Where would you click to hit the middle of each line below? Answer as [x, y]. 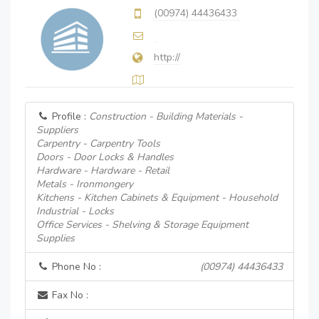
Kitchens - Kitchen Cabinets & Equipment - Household [157, 198]
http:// [167, 57]
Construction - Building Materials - [166, 116]
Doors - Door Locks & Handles [105, 157]
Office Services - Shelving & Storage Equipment [142, 225]
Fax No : [69, 295]
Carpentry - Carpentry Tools [98, 143]
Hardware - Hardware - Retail [103, 171]
